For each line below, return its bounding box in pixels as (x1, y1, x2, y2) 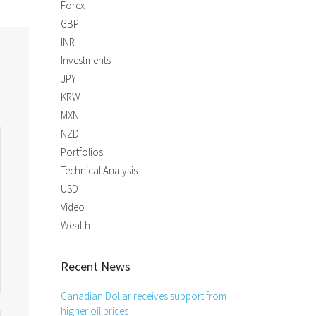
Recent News (61, 258, 130, 274)
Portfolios (61, 145, 103, 159)
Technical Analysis (61, 164, 138, 177)
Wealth (61, 219, 90, 232)
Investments (61, 54, 111, 67)
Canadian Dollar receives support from (61, 289, 226, 303)
